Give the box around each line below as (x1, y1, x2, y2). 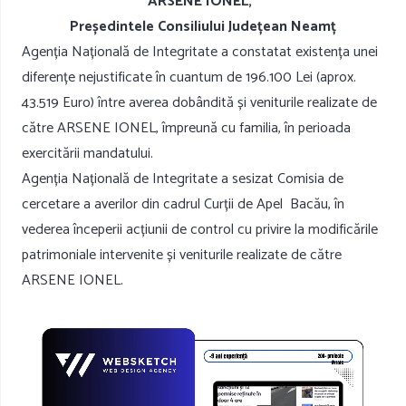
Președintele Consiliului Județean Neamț (70, 14, 336, 40)
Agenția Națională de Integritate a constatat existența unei (22, 40, 378, 65)
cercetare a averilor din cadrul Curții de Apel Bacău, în (22, 192, 344, 217)
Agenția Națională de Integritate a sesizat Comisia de (22, 167, 343, 192)
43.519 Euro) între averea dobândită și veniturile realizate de (22, 91, 377, 116)
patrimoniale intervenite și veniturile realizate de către (22, 243, 342, 268)
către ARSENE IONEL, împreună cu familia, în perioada (22, 116, 351, 141)
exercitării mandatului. (22, 141, 153, 167)
